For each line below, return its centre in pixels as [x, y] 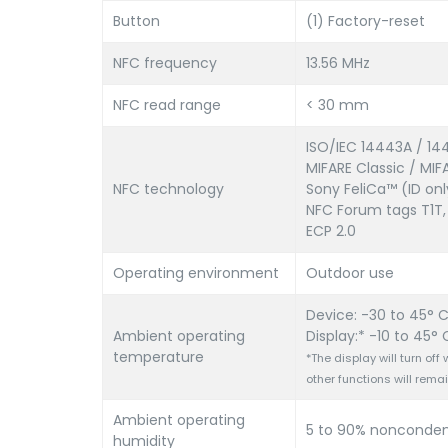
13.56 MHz [338, 63]
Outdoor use [350, 273]
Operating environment [196, 273]
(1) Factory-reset [365, 21]
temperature [158, 357]
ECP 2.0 [331, 231]
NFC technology [168, 189]
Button [136, 21]
